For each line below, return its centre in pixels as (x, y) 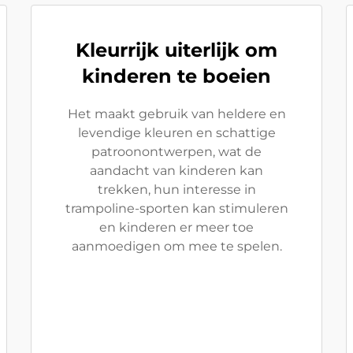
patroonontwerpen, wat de (176, 152)
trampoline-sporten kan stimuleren (176, 208)
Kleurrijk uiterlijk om (176, 50)
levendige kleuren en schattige (176, 133)
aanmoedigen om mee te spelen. (176, 246)
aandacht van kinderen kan (176, 171)
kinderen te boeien (176, 76)
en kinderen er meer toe (176, 227)
